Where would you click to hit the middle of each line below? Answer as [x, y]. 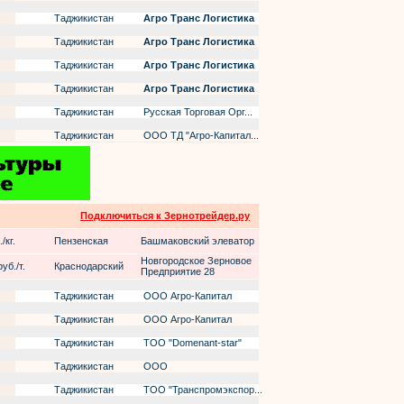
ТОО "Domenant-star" [191, 343]
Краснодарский [89, 266]
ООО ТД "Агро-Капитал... [200, 135]
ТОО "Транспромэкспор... [202, 390]
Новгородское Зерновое [196, 261]
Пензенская [81, 241]
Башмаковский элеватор [197, 241]
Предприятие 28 [178, 271]
